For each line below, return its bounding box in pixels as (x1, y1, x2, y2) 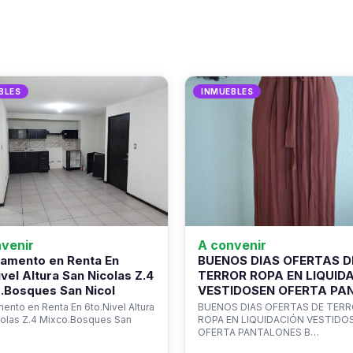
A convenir (198, 237, 266, 253)
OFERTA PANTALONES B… (198, 326, 319, 338)
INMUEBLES (201, 87, 254, 96)
